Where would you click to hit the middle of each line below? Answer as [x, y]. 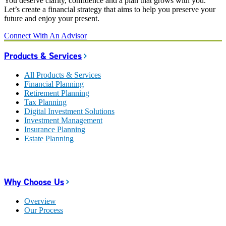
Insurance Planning [55, 130]
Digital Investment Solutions [69, 111]
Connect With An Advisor [45, 36]
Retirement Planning [57, 93]
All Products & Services [63, 75]
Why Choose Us [34, 182]
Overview [40, 201]
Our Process [44, 210]
